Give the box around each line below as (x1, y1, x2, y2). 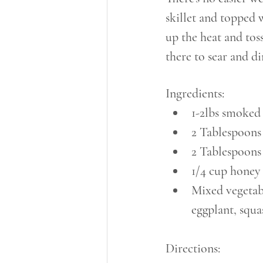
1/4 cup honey (191, 163, 261, 178)
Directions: (166, 240, 220, 256)
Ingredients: (166, 85, 224, 101)
